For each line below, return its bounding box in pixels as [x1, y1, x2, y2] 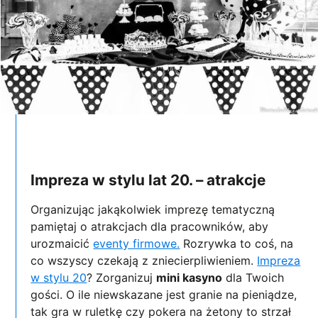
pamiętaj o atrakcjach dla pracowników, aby [31, 219, 269, 234]
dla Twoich [222, 270, 285, 285]
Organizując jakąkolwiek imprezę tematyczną [31, 202, 275, 217]
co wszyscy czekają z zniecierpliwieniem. [31, 253, 258, 268]
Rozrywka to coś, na [180, 236, 294, 251]
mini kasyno [156, 270, 223, 285]
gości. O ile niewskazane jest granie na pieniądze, [31, 287, 297, 302]
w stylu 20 [31, 270, 87, 285]
